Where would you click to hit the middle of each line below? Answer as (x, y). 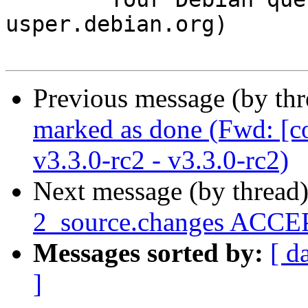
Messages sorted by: (148, 253)
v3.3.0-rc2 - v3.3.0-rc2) (161, 160)
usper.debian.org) (117, 24)
